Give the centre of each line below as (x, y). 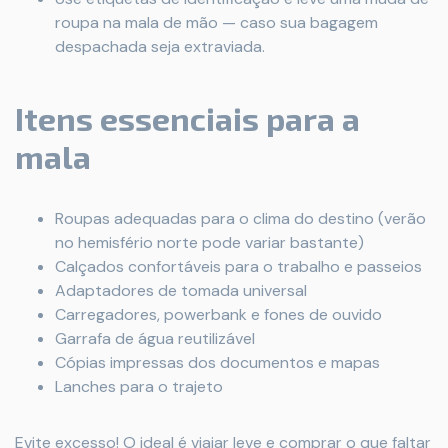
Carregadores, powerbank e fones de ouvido (218, 314)
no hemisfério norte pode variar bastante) (209, 242)
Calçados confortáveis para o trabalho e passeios (238, 266)
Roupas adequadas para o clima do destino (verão (240, 218)
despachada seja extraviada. (160, 46)
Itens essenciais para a (187, 118)
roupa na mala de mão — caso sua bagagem (216, 22)
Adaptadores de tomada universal (181, 290)
